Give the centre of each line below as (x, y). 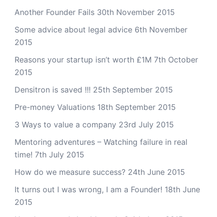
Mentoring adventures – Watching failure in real (101, 142)
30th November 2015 (136, 12)
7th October (176, 60)
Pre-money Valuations (55, 107)
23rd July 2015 (146, 124)
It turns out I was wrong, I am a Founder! (88, 189)
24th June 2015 (156, 172)
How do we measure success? (70, 172)
